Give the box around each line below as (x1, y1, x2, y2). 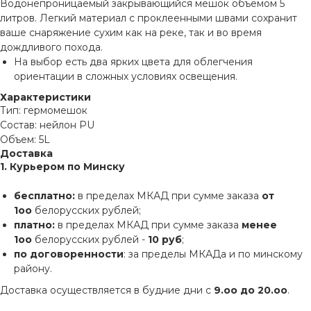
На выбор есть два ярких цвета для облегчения (14, 56, 253, 68)
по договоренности (14, 248, 124, 260)
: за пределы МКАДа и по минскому (124, 248, 303, 260)
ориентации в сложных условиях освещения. (14, 70, 237, 83)
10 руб (148, 233, 182, 246)
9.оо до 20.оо (211, 284, 287, 296)
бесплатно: (14, 190, 78, 202)
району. (14, 262, 52, 275)
